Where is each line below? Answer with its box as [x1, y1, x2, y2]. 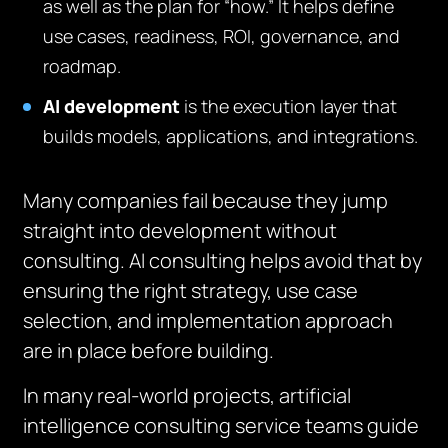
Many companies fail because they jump [23, 187, 389, 214]
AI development [43, 94, 181, 118]
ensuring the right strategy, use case [23, 277, 359, 304]
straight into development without [23, 217, 338, 244]
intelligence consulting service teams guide [23, 412, 420, 439]
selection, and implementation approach [23, 307, 394, 334]
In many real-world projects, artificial [23, 382, 352, 409]
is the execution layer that [180, 94, 398, 118]
